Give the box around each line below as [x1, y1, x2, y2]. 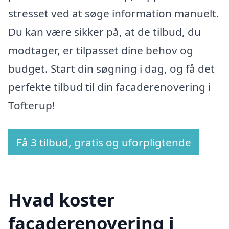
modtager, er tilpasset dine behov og [8, 42, 193, 57]
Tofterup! [8, 98, 55, 112]
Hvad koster [8, 188, 115, 212]
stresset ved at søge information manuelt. [8, 6, 219, 20]
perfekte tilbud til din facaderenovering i [8, 79, 211, 94]
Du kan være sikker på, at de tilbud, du [8, 24, 201, 39]
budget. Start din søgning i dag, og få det [8, 61, 215, 76]
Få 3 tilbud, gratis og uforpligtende [16, 134, 191, 149]
